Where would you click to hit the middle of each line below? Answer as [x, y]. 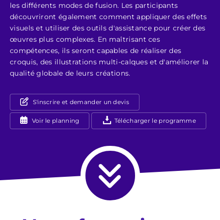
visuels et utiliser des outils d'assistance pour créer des [108, 28]
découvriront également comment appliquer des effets [109, 17]
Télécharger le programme [154, 121]
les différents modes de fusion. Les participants [94, 5]
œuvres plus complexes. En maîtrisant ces [85, 39]
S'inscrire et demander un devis [80, 102]
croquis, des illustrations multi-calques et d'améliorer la [109, 62]
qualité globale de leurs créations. [70, 73]
